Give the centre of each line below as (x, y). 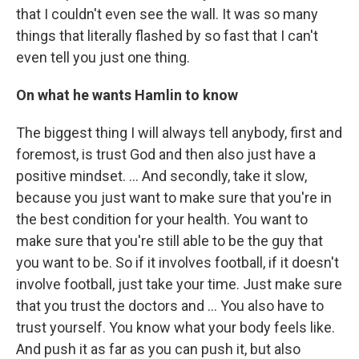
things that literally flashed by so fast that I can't (167, 36)
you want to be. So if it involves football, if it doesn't (177, 262)
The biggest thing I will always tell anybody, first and (179, 133)
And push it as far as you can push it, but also (158, 349)
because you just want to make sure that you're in (174, 198)
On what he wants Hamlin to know (127, 95)
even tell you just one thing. (103, 57)
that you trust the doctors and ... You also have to (170, 306)
